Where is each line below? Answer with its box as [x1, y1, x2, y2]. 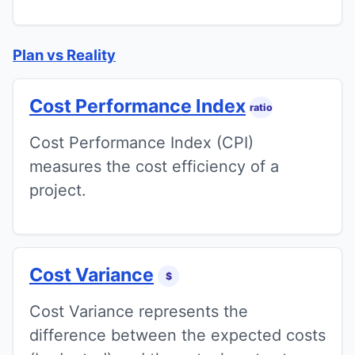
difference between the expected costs [29, 326, 326, 345]
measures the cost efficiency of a [29, 156, 279, 176]
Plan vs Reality [13, 45, 116, 63]
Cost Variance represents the [29, 302, 248, 322]
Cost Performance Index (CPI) [29, 132, 254, 152]
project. [29, 180, 86, 200]
